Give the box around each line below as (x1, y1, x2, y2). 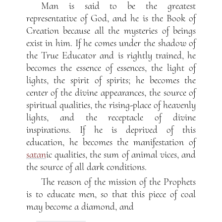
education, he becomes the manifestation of (26, 136, 196, 148)
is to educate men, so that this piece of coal (26, 188, 196, 200)
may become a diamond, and (26, 200, 134, 213)
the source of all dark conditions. (26, 161, 147, 173)
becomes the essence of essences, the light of (26, 61, 196, 74)
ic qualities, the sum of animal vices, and (46, 148, 196, 161)
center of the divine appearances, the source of (26, 86, 196, 99)
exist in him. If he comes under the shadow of (26, 37, 196, 49)
